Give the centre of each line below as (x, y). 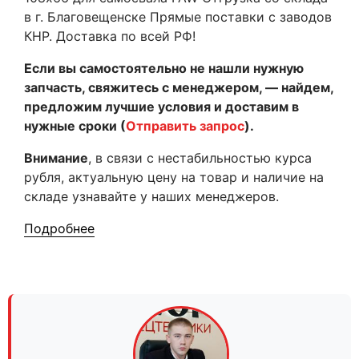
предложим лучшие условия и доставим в (161, 107)
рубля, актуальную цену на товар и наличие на (174, 177)
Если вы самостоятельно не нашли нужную (164, 68)
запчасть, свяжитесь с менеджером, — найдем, (179, 87)
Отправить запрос (185, 126)
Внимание (56, 158)
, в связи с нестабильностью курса (200, 158)
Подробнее (59, 228)
